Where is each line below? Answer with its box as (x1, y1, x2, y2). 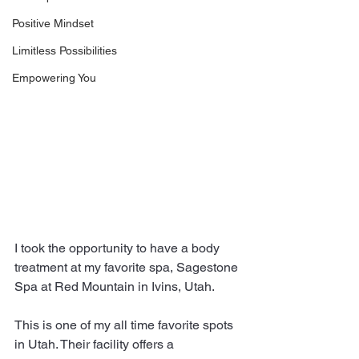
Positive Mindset (12, 17, 94, 30)
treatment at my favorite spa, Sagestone (14, 259, 241, 275)
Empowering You (12, 71, 96, 84)
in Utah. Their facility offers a (14, 336, 177, 352)
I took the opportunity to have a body (14, 240, 223, 256)
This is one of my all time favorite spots (14, 317, 236, 333)
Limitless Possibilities (12, 44, 117, 57)
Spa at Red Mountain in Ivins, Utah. (14, 278, 215, 294)
